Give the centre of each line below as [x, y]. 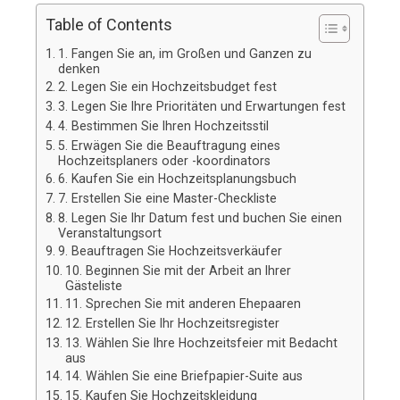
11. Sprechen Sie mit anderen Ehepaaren [183, 303]
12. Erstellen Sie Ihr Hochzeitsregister [172, 323]
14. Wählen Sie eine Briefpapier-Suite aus [183, 375]
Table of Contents [109, 24]
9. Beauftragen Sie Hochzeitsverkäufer [170, 250]
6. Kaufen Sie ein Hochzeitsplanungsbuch [177, 178]
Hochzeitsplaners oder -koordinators [164, 160]
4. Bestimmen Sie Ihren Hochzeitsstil [163, 125]
